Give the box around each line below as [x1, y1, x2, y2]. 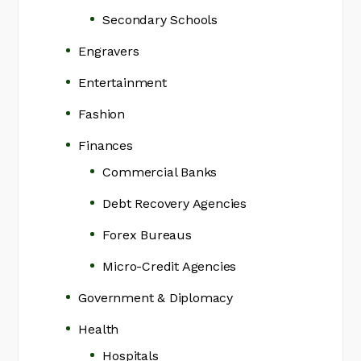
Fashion [78, 106, 126, 122]
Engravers [78, 44, 139, 60]
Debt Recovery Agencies [102, 196, 247, 212]
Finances [78, 138, 133, 154]
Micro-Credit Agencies [102, 259, 237, 275]
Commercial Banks [102, 164, 218, 180]
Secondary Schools [102, 12, 218, 28]
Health [78, 322, 119, 338]
